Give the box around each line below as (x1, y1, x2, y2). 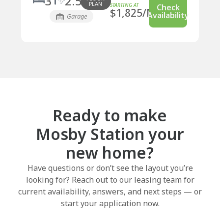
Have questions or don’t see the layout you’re (27, 163, 193, 174)
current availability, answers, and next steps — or (18, 186, 202, 197)
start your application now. (60, 198, 160, 209)
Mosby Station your (36, 123, 184, 145)
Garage (65, 12, 87, 21)
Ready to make (53, 105, 167, 126)
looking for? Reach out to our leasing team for (26, 174, 194, 186)
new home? (66, 142, 154, 164)
